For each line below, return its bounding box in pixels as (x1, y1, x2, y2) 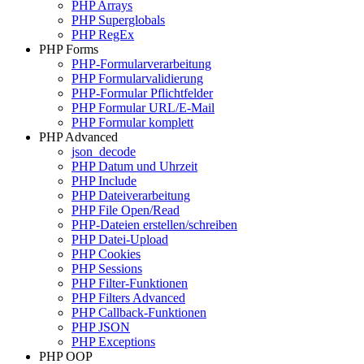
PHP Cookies (71, 247, 141, 261)
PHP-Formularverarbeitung (71, 57, 211, 71)
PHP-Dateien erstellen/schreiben (71, 218, 237, 232)
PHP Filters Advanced (71, 291, 185, 305)
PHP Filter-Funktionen (71, 276, 188, 290)
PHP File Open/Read (71, 203, 180, 217)
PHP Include (71, 174, 136, 188)
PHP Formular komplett (71, 115, 193, 129)
